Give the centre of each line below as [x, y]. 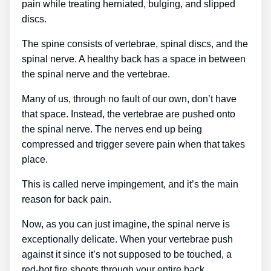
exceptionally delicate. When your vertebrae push [127, 239]
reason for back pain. [67, 199]
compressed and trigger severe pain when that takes [133, 144]
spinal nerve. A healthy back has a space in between [134, 59]
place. [35, 159]
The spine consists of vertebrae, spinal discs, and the [135, 44]
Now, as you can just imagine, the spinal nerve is [126, 224]
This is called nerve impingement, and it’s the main [130, 184]
